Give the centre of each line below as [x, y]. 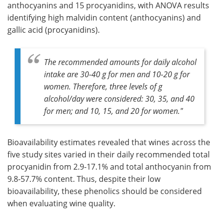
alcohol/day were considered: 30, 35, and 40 [119, 99]
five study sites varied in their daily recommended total [109, 155]
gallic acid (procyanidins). [54, 30]
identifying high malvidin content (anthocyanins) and [104, 18]
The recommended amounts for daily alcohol [120, 62]
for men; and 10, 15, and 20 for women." [113, 111]
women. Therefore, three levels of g [103, 87]
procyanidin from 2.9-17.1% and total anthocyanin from [109, 167]
